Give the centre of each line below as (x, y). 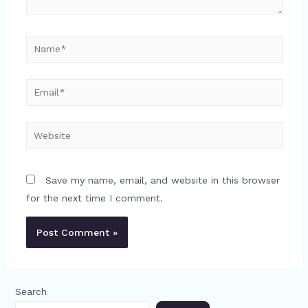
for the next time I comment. (94, 198)
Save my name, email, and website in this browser (162, 180)
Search (31, 291)
